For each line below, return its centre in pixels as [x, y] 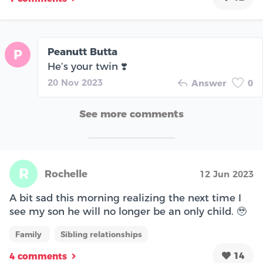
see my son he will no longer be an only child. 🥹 [128, 211]
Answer [209, 83]
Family [30, 234]
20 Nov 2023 [75, 82]
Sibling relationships [101, 234]
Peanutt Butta [82, 52]
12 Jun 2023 [227, 174]
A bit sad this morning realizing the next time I [125, 198]
